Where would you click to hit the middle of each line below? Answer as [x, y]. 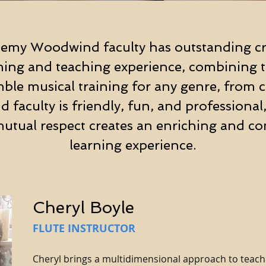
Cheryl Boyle [83, 208]
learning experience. [133, 145]
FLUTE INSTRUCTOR [84, 228]
